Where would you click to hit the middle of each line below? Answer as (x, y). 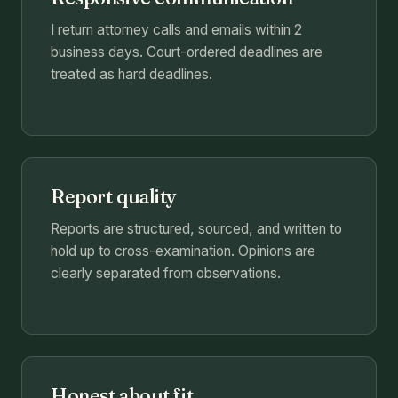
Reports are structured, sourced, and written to (196, 229)
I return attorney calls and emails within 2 (176, 30)
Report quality (114, 197)
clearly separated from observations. (166, 274)
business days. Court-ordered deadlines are (187, 52)
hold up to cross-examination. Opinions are (183, 251)
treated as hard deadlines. (131, 75)
